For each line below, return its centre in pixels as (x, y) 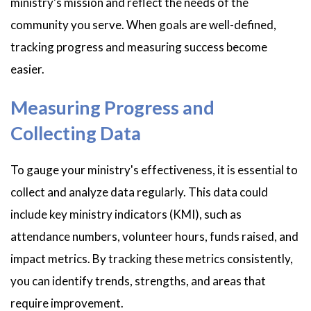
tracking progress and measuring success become (139, 47)
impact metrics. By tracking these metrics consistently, (152, 259)
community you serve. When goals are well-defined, (143, 25)
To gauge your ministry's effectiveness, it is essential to (154, 170)
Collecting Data (76, 133)
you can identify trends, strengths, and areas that (138, 281)
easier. (27, 69)
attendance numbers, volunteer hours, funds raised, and (154, 237)
